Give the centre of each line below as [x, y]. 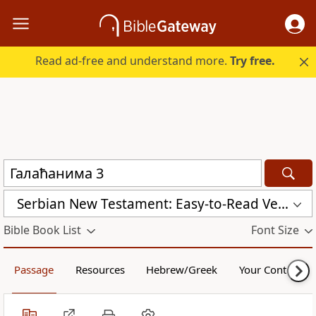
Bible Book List [42, 230]
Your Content [270, 270]
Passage [34, 270]
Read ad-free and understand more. [133, 61]
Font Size [275, 230]
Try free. [253, 61]
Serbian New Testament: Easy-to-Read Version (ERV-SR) [283, 203]
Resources [100, 270]
